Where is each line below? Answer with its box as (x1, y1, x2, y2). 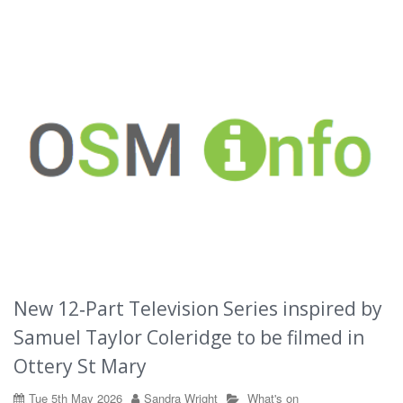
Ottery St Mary (13, 353, 147, 379)
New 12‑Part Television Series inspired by (13, 295, 382, 321)
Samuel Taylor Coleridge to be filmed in (13, 324, 364, 350)
